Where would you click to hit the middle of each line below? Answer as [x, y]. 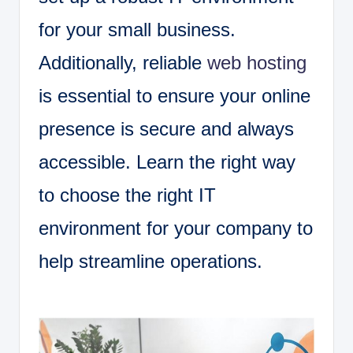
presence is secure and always [166, 128]
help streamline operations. [150, 261]
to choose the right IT [127, 195]
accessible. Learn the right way [167, 162]
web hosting [257, 62]
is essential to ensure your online [175, 95]
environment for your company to [176, 228]
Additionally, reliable [123, 62]
